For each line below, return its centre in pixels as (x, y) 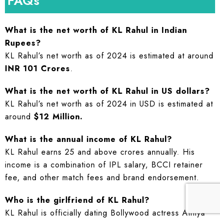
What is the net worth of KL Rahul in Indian (96, 30)
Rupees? (23, 43)
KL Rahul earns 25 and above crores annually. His (100, 152)
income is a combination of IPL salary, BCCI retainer (104, 165)
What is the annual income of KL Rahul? (89, 139)
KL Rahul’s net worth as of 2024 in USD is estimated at (109, 104)
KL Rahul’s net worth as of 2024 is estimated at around (109, 55)
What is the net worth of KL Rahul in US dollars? (108, 91)
